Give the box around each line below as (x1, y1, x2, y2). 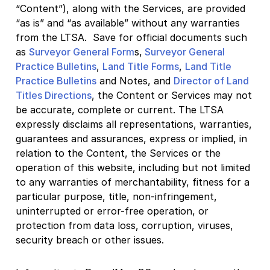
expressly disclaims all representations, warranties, (16, 118, 252, 130)
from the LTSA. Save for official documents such (16, 31, 247, 43)
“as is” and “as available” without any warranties (16, 16, 240, 29)
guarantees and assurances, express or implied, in (16, 132, 247, 145)
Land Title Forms (102, 60, 179, 72)
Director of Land (174, 74, 249, 87)
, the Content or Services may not (92, 89, 252, 101)
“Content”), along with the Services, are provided (16, 2, 245, 14)
